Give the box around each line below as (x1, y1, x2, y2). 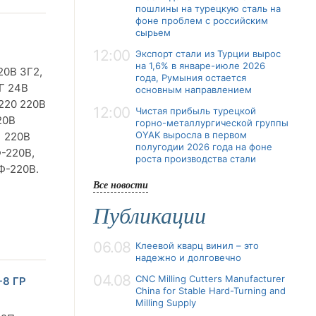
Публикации (93, 203, 206, 229)
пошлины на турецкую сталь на (135, 3, 281, 14)
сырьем (135, 27, 171, 38)
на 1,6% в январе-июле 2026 (135, 60, 265, 71)
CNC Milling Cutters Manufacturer (135, 273, 285, 284)
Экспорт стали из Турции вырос (135, 48, 281, 59)
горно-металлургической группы (135, 117, 288, 128)
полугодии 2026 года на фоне (135, 141, 272, 152)
